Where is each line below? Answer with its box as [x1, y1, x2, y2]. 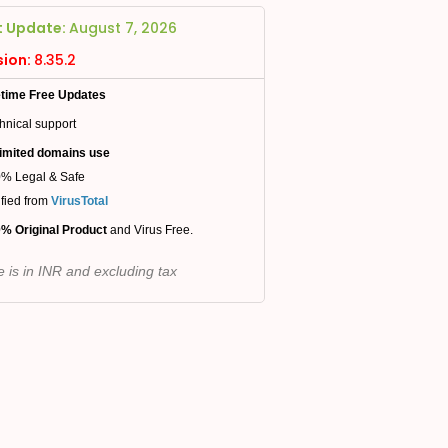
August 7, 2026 [69, 18, 177, 38]
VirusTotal [50, 194, 108, 208]
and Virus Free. [109, 223, 193, 237]
